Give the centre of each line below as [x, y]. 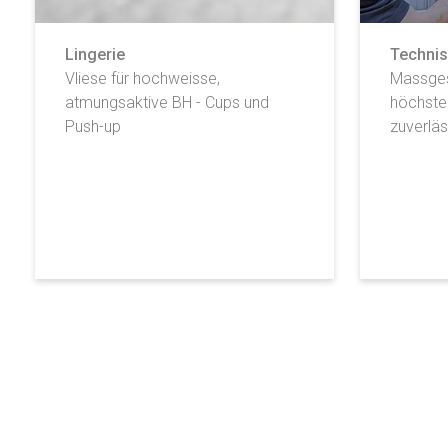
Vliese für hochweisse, [142, 78]
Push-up [93, 126]
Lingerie [95, 54]
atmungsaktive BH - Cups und [167, 102]
